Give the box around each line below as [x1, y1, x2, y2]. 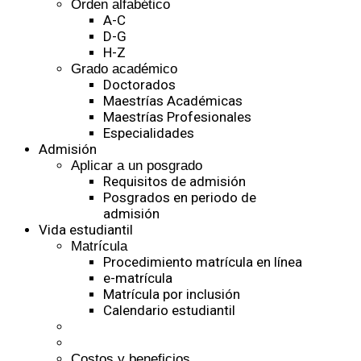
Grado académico [71, 61, 177, 77]
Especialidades [103, 125, 194, 141]
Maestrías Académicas [103, 93, 243, 109]
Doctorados [103, 77, 176, 93]
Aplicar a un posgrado [71, 158, 202, 173]
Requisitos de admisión [103, 173, 246, 189]
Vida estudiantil [39, 222, 133, 238]
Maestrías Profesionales [103, 109, 251, 125]
